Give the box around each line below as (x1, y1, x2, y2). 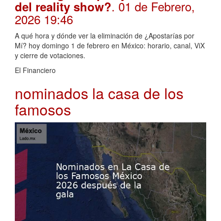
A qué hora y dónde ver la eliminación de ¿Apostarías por (15, 31, 194, 41)
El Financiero (15, 65, 56, 75)
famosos (15, 99, 71, 120)
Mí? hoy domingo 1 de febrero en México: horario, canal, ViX (15, 40, 205, 51)
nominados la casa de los (15, 82, 184, 104)
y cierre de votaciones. (15, 50, 85, 61)
